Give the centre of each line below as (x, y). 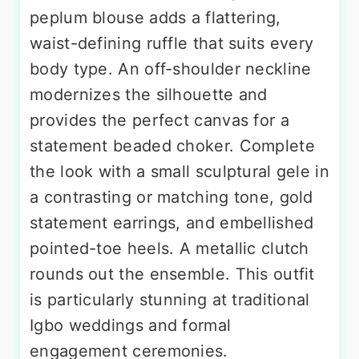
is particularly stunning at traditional (170, 299)
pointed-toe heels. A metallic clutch (169, 248)
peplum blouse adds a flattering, (155, 17)
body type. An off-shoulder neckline (171, 69)
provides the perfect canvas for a (159, 120)
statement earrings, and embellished (172, 222)
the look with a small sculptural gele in (179, 171)
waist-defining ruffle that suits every (172, 43)
